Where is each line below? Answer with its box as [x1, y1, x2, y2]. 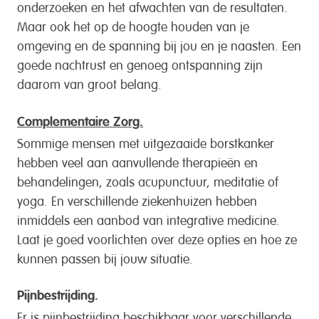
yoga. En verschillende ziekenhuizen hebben [17, 195, 257, 203]
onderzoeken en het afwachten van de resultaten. [17, 1, 288, 9]
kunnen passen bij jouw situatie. [17, 253, 193, 261]
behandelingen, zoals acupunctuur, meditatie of [17, 176, 278, 184]
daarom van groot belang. [17, 78, 162, 86]
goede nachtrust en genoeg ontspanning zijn [17, 59, 263, 67]
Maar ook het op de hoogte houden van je [17, 21, 249, 28]
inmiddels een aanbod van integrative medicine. [17, 214, 280, 222]
